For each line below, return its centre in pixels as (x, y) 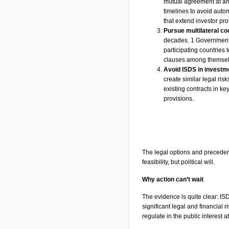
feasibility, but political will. (178, 162)
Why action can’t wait (173, 179)
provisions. (179, 99)
